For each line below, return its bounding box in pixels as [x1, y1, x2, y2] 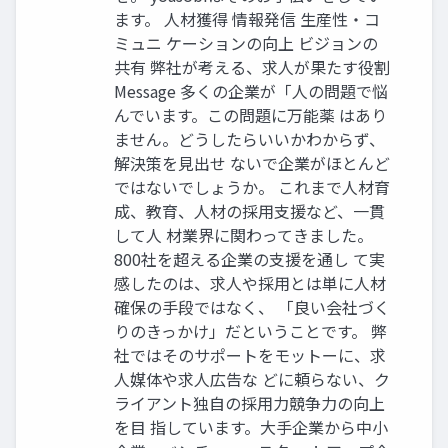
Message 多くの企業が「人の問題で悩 [114, 79, 388, 104]
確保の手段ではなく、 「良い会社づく [114, 295, 390, 320]
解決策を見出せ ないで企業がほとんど [114, 151, 390, 176]
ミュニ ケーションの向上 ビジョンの [114, 31, 378, 56]
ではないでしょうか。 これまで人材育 [114, 175, 390, 200]
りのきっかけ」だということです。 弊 [114, 319, 387, 344]
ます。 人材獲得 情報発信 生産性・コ [114, 7, 380, 32]
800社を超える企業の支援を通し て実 [114, 247, 385, 272]
